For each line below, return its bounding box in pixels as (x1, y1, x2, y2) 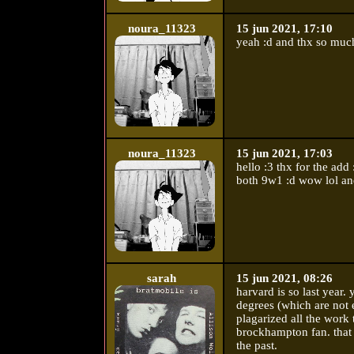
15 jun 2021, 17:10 (235, 22, 333, 36)
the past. (235, 339, 277, 352)
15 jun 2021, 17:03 (235, 147, 333, 160)
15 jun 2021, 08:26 (235, 272, 333, 285)
